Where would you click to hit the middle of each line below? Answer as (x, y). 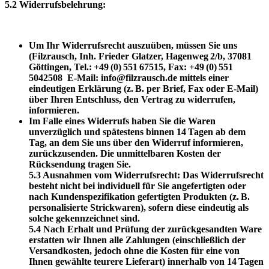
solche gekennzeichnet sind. (84, 218)
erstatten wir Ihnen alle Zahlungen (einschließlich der (137, 240)
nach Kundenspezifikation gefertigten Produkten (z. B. (139, 196)
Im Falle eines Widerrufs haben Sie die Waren (122, 121)
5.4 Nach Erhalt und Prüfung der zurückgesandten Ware (145, 229)
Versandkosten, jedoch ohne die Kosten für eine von (134, 250)
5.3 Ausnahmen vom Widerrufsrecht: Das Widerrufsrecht (146, 175)
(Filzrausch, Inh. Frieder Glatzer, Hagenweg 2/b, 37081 (140, 56)
